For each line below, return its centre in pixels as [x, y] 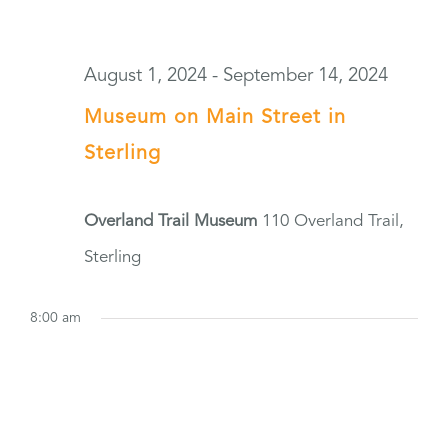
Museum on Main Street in [215, 118]
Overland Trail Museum [173, 222]
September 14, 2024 [305, 76]
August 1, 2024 [145, 76]
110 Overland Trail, [333, 222]
